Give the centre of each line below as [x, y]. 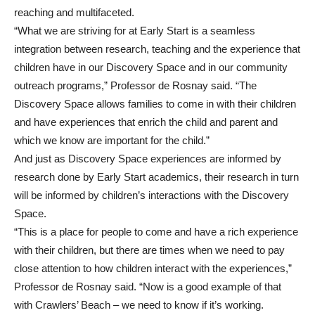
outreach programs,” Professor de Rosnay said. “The [135, 85]
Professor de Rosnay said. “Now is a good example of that [148, 287]
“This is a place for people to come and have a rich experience [156, 232]
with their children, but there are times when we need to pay [149, 250]
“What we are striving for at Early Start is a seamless [135, 31]
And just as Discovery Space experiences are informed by [148, 159]
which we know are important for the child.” [112, 140]
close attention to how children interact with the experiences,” [153, 268]
